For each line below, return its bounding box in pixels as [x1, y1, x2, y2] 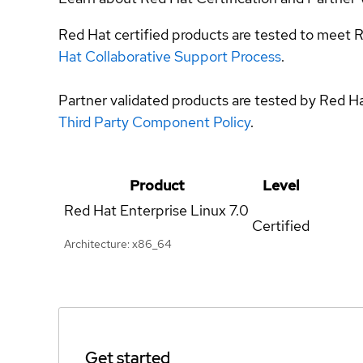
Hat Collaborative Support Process [58, 46, 281, 66]
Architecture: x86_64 [64, 236, 172, 251]
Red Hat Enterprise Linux [64, 200, 226, 220]
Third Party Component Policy [58, 112, 250, 131]
